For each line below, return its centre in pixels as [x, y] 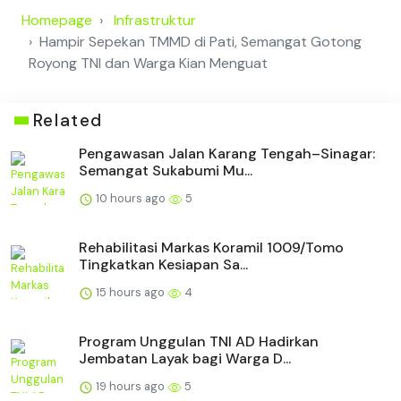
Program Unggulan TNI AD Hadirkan [199, 342]
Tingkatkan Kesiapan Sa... [163, 265]
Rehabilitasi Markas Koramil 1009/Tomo [211, 248]
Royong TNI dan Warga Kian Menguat [148, 64]
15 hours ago [130, 293]
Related [68, 121]
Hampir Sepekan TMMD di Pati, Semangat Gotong [200, 42]
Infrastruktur [155, 21]
